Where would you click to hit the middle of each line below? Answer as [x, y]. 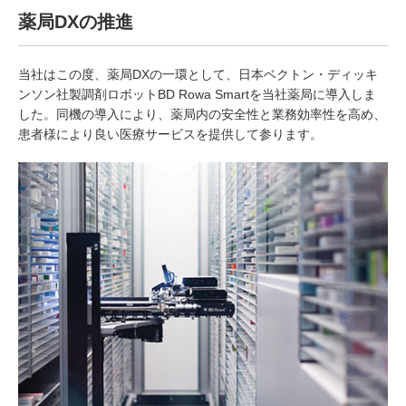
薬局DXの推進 [76, 22]
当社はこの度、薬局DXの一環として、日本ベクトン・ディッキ [198, 75]
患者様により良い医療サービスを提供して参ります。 [170, 135]
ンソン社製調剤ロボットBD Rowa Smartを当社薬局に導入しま [197, 95]
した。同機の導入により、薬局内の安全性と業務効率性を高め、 [202, 115]
